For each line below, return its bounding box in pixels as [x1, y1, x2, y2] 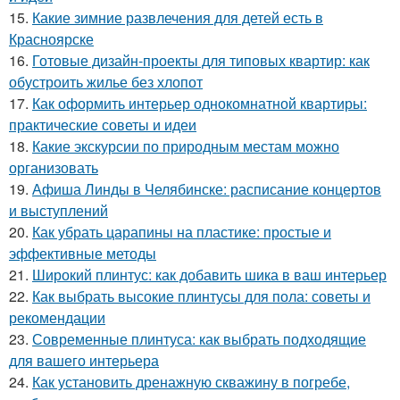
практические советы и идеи [9, 114, 196, 136]
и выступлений [9, 200, 108, 221]
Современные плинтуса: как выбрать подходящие [32, 329, 366, 350]
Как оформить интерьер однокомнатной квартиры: [32, 93, 367, 114]
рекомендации [9, 307, 105, 329]
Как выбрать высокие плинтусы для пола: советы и [32, 286, 371, 307]
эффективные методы [9, 243, 156, 264]
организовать [9, 157, 98, 179]
